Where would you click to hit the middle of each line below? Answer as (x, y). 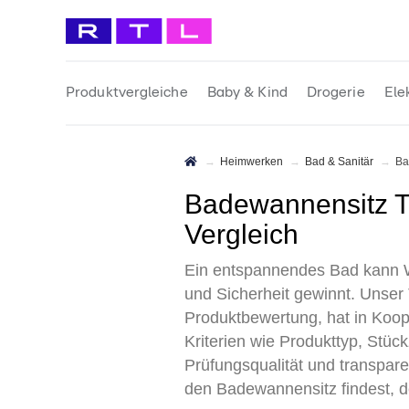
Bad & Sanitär (343, 162)
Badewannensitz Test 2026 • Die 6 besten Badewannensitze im (194, 204)
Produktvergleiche (127, 92)
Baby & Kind (247, 92)
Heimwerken (256, 162)
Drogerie (336, 92)
